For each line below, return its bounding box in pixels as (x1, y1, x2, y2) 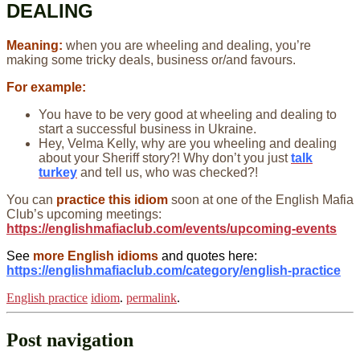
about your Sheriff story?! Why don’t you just (39, 150, 291, 165)
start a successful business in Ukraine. (39, 121, 256, 136)
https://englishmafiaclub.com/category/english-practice (6, 263, 341, 277)
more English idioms (33, 248, 158, 263)
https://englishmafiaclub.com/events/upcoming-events (6, 221, 337, 235)
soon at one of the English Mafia (168, 192, 354, 207)
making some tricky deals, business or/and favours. (6, 52, 296, 67)
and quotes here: (158, 248, 257, 263)
